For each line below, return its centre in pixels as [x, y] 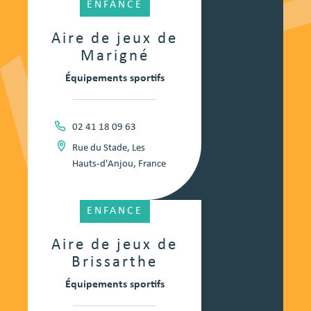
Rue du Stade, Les [108, 149]
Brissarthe [115, 263]
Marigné [115, 57]
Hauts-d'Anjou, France [119, 165]
